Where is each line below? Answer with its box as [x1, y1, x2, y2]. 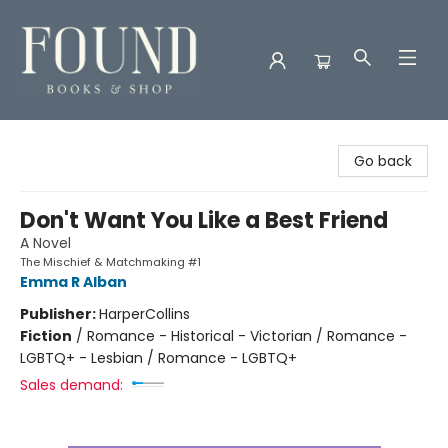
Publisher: [20, 304, 99, 324]
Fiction [20, 326, 72, 346]
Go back [354, 151, 412, 171]
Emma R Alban [20, 272, 127, 292]
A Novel [20, 233, 71, 253]
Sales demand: [20, 375, 123, 395]
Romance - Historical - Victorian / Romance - [87, 326, 407, 346]
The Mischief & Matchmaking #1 [20, 254, 201, 270]
